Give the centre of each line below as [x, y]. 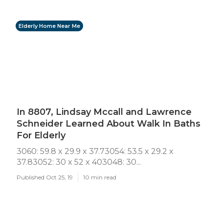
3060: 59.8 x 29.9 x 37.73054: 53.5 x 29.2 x [95, 151]
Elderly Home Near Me [49, 26]
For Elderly [41, 135]
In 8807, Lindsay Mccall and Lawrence [104, 112]
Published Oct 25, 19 [45, 177]
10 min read [100, 177]
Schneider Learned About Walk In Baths [109, 124]
